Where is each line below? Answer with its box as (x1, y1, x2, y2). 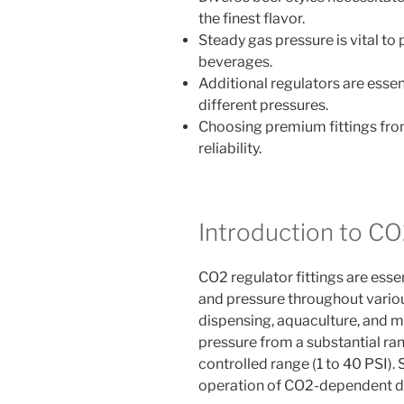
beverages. (198, 53, 272, 71)
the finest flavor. (198, 10, 305, 28)
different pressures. (198, 96, 328, 115)
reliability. (198, 140, 262, 158)
